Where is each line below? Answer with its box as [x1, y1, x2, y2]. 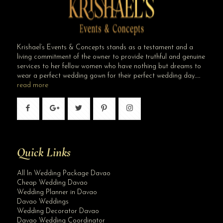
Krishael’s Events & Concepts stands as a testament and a [16, 44, 193, 52]
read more [16, 82, 48, 90]
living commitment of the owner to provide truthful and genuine [16, 53, 205, 61]
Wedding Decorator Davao [16, 208, 99, 216]
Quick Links [16, 145, 71, 160]
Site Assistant [50, 146, 96, 155]
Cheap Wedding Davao [16, 179, 88, 187]
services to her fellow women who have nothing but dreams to [16, 63, 201, 71]
